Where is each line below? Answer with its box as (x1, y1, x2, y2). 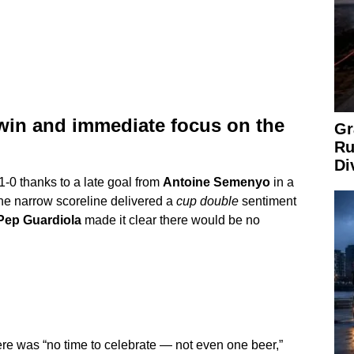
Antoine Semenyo (162, 175, 270, 189)
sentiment (238, 194, 296, 208)
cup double (175, 194, 239, 208)
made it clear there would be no (81, 213, 260, 227)
